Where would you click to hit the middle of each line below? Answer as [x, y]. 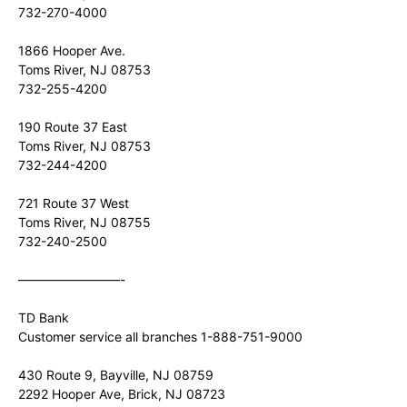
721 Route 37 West [74, 203]
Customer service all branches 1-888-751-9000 [160, 337]
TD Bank [44, 318]
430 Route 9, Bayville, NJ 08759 [116, 375]
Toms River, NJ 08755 [84, 222]
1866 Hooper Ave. [72, 50]
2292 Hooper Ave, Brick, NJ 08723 [122, 394]
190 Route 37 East [73, 127]
